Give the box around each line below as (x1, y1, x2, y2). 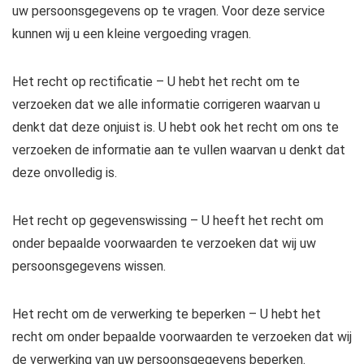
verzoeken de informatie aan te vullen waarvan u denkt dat (12, 142, 345, 158)
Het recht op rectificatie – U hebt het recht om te (12, 74, 300, 89)
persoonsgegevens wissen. (12, 258, 166, 274)
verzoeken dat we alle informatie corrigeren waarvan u (12, 97, 320, 112)
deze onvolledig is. (12, 165, 117, 180)
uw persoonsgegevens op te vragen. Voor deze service (12, 3, 325, 19)
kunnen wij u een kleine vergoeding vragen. (12, 26, 251, 41)
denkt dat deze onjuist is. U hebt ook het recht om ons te (12, 119, 339, 135)
